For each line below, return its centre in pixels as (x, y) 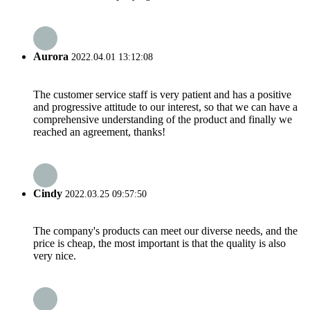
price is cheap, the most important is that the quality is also (159, 244)
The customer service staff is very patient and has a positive (162, 94)
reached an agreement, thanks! (99, 131)
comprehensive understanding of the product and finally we (163, 119)
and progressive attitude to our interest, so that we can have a (165, 107)
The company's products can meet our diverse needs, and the (165, 231)
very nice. (55, 256)
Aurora (51, 57)
